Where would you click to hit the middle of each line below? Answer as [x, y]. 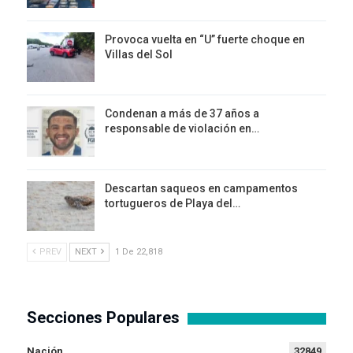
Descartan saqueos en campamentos [201, 188]
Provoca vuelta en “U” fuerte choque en [205, 39]
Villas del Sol [139, 54]
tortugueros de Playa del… [173, 203]
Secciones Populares [103, 318]
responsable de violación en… [182, 129]
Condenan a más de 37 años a [182, 114]
